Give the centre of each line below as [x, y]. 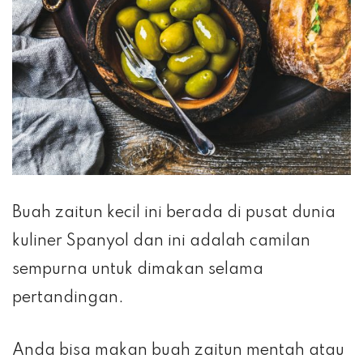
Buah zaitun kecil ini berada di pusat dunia [174, 214]
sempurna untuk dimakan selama [138, 270]
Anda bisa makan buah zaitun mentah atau [178, 351]
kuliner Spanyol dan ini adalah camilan [161, 242]
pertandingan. [68, 299]
